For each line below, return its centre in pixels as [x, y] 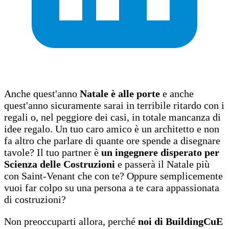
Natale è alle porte [119, 93]
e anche [177, 93]
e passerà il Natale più [162, 164]
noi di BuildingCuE [180, 221]
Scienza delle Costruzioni [60, 164]
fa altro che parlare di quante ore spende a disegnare [112, 140]
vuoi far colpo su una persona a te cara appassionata [112, 187]
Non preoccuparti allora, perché [71, 221]
